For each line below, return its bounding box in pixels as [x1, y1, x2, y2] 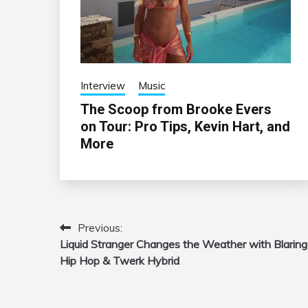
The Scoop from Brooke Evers [80, 101, 272, 118]
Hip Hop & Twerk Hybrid [60, 254, 179, 268]
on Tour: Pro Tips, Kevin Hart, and [80, 118, 290, 135]
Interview [80, 79, 125, 93]
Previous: [78, 221, 122, 235]
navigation [59, 246, 142, 265]
